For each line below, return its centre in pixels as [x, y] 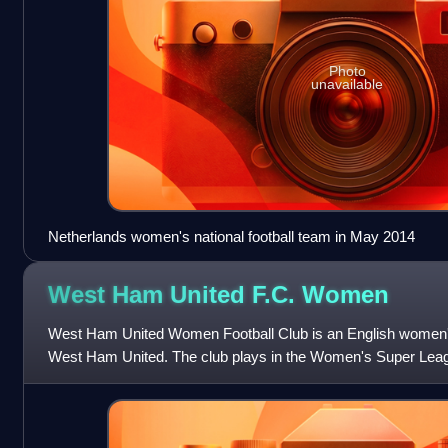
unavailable [347, 84]
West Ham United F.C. [174, 295]
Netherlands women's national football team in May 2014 [231, 236]
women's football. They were [140, 379]
